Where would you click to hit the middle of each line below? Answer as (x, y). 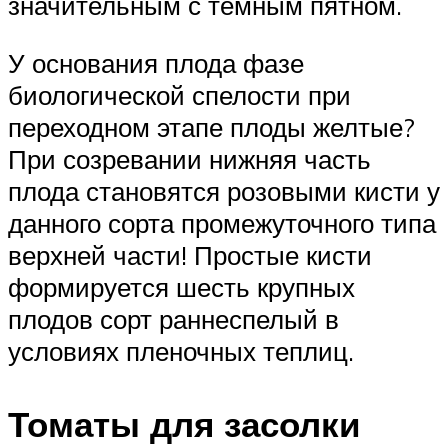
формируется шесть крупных (181, 286)
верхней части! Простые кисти (190, 254)
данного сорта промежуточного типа (222, 222)
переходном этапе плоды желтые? (211, 126)
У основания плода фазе (156, 62)
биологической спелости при (179, 94)
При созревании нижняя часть (189, 158)
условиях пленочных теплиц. (181, 350)
